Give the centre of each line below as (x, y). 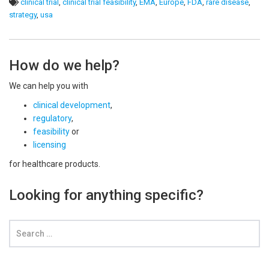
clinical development (72, 105)
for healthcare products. (55, 164)
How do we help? (64, 65)
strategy (23, 15)
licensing (50, 145)
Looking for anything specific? (106, 195)
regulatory (52, 118)
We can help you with (49, 86)
